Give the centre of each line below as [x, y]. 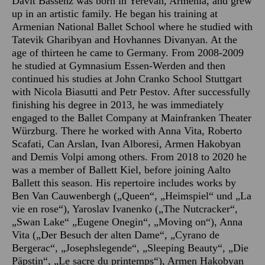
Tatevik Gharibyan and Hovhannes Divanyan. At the [125, 40]
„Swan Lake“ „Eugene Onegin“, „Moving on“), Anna [127, 222]
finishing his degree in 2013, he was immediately [118, 105]
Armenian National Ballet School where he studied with [132, 27]
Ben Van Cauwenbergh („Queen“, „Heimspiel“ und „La [132, 196]
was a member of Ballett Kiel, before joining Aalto [121, 170]
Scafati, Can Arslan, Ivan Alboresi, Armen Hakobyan [126, 144]
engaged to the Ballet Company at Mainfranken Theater [132, 118]
